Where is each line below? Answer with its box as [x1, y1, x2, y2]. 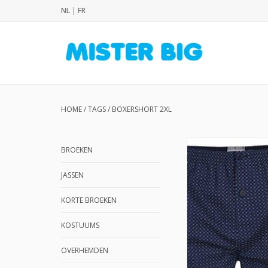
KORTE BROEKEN [61, 195, 117, 205]
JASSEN [61, 170, 84, 180]
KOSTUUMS [61, 220, 99, 230]
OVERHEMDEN [61, 245, 108, 255]
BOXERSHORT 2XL [112, 104, 172, 114]
